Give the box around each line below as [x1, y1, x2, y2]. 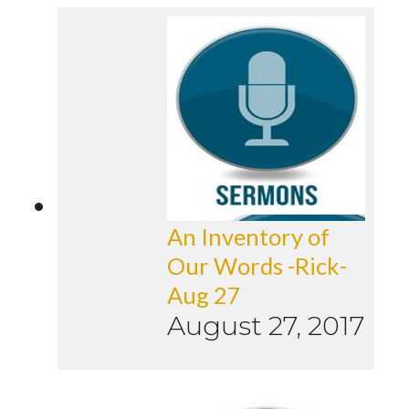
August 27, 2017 [167, 309, 364, 342]
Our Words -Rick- [167, 252, 347, 280]
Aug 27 [167, 281, 241, 309]
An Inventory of [167, 223, 330, 251]
